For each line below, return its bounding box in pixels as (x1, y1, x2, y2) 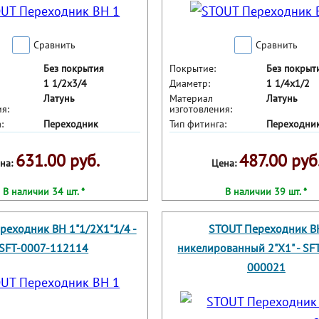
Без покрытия (43, 62, 104, 75)
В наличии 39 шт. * (225, 185, 308, 199)
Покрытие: (169, 62, 216, 75)
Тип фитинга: (169, 117, 226, 131)
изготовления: (169, 103, 232, 116)
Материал (169, 92, 213, 105)
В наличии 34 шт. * (2, 185, 85, 199)
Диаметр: (169, 77, 210, 90)
